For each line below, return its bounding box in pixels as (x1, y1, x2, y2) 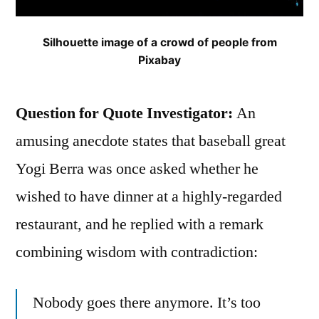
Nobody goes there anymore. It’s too (33, 293, 261, 313)
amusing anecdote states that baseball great (16, 131, 286, 152)
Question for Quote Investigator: (16, 103, 233, 124)
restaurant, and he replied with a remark (16, 214, 263, 235)
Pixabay (138, 53, 181, 68)
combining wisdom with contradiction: (16, 242, 258, 263)
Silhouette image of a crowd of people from (42, 36, 277, 50)
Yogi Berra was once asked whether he (16, 159, 258, 179)
